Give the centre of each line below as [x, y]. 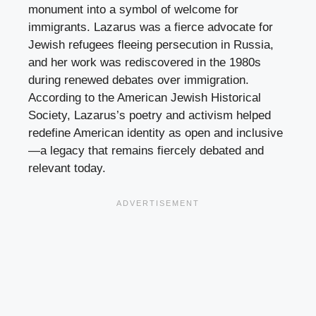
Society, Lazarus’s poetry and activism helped [150, 115]
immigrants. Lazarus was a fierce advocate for [151, 27]
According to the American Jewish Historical [145, 97]
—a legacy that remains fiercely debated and [146, 150]
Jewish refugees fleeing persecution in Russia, [151, 44]
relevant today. [67, 168]
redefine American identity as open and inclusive [156, 133]
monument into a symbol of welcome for [133, 9]
